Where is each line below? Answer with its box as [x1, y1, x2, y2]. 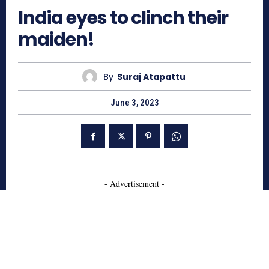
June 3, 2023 [110, 97, 159, 109]
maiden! [18, 27, 100, 53]
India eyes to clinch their [18, 5, 228, 31]
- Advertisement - [104, 178, 165, 190]
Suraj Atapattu [116, 70, 186, 83]
